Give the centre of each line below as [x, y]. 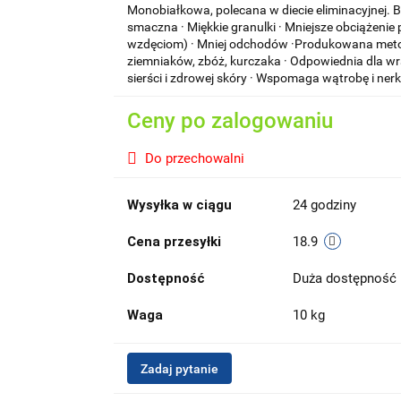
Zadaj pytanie [179, 369]
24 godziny [324, 205]
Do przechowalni [194, 158]
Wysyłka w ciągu [179, 205]
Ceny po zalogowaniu [230, 121]
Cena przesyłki [174, 242]
